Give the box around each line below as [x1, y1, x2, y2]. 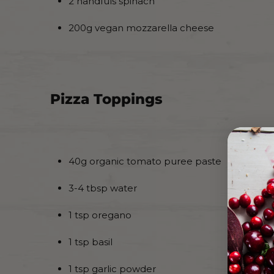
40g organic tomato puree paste [68, 155, 221, 168]
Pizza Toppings [50, 91, 163, 108]
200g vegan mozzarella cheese [68, 22, 214, 34]
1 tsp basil [68, 236, 113, 248]
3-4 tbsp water [68, 182, 137, 194]
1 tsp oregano [68, 209, 131, 221]
